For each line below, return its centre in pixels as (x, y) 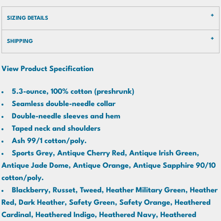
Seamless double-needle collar (64, 104)
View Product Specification (48, 69)
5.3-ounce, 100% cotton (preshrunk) (73, 92)
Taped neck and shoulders (56, 129)
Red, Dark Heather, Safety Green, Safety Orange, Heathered (106, 203)
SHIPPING (20, 42)
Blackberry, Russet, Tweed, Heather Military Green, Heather (115, 191)
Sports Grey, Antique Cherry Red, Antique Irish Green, (106, 154)
